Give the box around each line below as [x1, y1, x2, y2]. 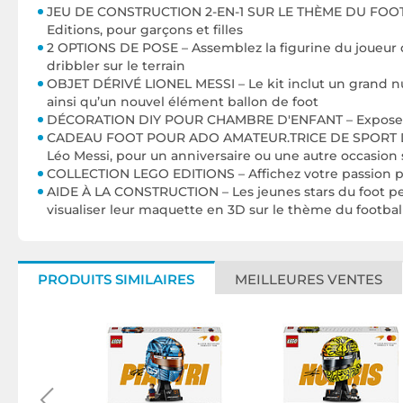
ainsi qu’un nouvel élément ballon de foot [47, 94, 318, 110]
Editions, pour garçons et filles [47, 22, 243, 38]
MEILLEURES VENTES [235, 271, 382, 288]
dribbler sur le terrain [47, 58, 185, 74]
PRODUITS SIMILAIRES [38, 271, 194, 288]
